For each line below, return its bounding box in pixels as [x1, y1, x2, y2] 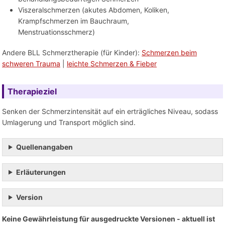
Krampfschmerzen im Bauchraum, [18, 17, 129, 26]
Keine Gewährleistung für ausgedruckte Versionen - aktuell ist [2, 214, 215, 223]
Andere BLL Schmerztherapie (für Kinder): [2, 48, 142, 57]
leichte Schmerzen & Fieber [67, 59, 157, 68]
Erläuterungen [16, 167, 66, 176]
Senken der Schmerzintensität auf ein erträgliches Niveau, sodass [2, 107, 218, 116]
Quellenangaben [16, 142, 73, 151]
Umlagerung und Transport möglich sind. [2, 118, 136, 127]
